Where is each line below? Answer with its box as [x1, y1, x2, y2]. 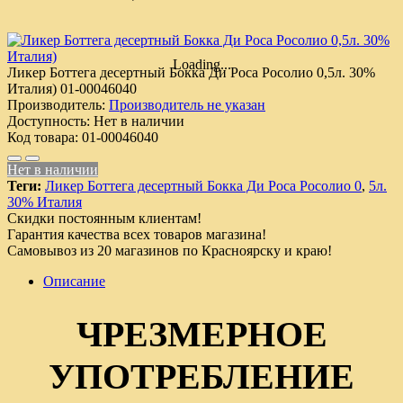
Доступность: [7, 112, 90, 129]
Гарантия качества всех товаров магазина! [7, 226, 266, 242]
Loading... [172, 56, 231, 72]
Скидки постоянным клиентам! [7, 210, 201, 226]
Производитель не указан [109, 96, 265, 112]
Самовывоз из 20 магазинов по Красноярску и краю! [7, 242, 332, 258]
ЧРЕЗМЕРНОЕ [76, 314, 327, 355]
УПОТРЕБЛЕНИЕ [49, 356, 354, 398]
